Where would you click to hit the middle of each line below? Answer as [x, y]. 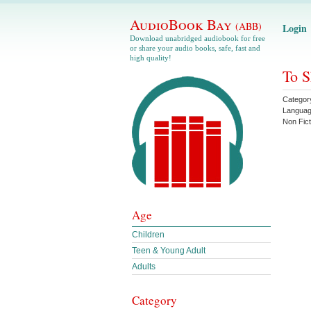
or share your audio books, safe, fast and [195, 48]
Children [148, 235]
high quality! [151, 58]
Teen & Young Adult [169, 251]
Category [154, 300]
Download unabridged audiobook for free [197, 38]
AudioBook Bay [183, 24]
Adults [144, 267]
